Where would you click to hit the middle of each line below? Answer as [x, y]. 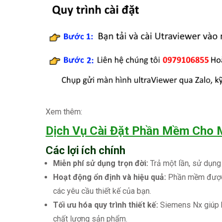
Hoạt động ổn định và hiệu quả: [110, 177]
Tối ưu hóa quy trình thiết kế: [106, 205]
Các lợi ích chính [85, 151]
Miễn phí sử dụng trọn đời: [101, 164]
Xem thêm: [64, 112]
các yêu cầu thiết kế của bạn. [102, 191]
